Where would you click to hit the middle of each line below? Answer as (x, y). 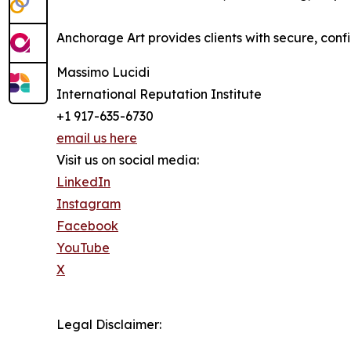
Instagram (89, 204)
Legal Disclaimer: (109, 324)
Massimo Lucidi (103, 72)
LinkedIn (83, 182)
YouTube (83, 248)
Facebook (87, 226)
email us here (97, 138)
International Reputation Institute (159, 94)
